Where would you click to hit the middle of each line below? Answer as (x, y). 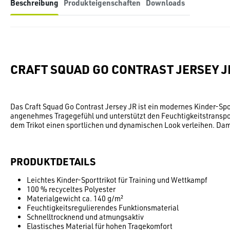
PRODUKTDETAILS (53, 161)
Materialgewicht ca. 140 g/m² (75, 198)
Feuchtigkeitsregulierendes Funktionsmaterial (103, 207)
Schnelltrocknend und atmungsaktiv (85, 217)
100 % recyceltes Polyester (71, 189)
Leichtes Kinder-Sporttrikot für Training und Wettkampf (117, 180)
